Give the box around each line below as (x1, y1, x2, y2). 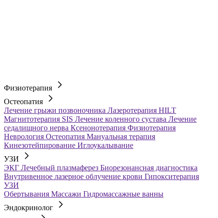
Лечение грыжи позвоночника (4, 106, 108, 114)
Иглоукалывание (77, 141, 133, 149)
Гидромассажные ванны (83, 190, 163, 198)
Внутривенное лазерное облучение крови (4, 172, 145, 181)
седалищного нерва (4, 124, 71, 132)
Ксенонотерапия (71, 124, 127, 132)
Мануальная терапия (87, 132, 155, 141)
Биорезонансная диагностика (100, 163, 198, 172)
